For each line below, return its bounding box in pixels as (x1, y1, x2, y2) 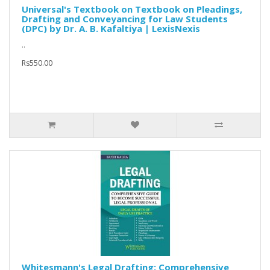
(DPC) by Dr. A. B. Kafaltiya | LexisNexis (22, 22, 200, 35)
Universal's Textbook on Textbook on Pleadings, (22, 3, 242, 16)
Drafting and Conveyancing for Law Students (22, 13, 228, 25)
